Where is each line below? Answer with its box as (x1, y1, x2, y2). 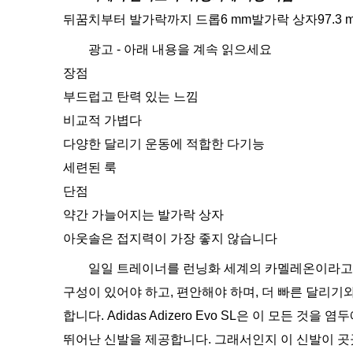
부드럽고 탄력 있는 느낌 (63, 90, 199, 103)
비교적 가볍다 (63, 113, 142, 127)
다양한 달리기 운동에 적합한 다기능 (63, 137, 265, 150)
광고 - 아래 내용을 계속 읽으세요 (88, 43, 272, 56)
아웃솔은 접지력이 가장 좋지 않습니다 (63, 232, 277, 245)
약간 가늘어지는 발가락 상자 (63, 208, 224, 221)
